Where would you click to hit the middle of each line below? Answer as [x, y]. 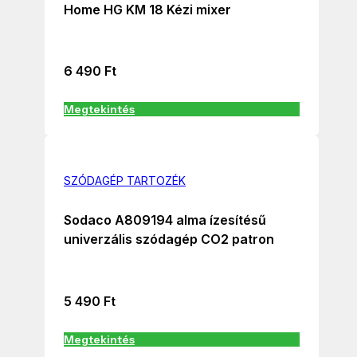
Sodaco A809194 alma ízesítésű [165, 220]
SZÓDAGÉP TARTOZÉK [125, 180]
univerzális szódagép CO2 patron [169, 239]
